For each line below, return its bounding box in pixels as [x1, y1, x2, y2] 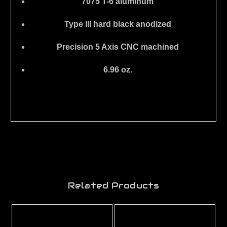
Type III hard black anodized [64, 20, 171, 29]
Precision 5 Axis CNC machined [56, 43, 179, 52]
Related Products [67, 180, 160, 192]
